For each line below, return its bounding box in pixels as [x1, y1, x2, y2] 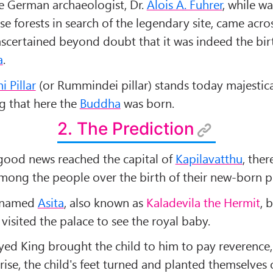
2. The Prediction [57, 118, 194, 139]
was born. [120, 94, 174, 111]
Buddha [79, 94, 121, 111]
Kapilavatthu [175, 149, 243, 166]
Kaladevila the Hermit [146, 193, 260, 210]
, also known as [63, 193, 146, 210]
